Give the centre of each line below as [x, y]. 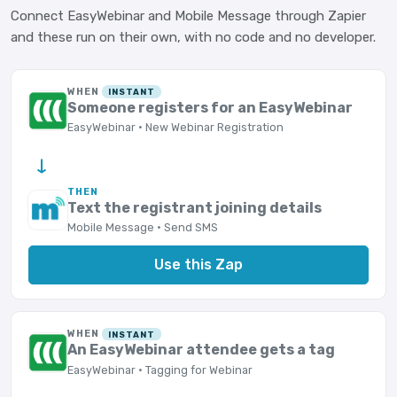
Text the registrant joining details [195, 207]
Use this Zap [198, 264]
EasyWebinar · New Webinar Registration [176, 128]
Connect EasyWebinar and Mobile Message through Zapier [188, 16]
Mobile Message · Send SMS [143, 227]
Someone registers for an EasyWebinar [210, 108]
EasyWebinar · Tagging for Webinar [160, 370]
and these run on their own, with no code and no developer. [193, 37]
